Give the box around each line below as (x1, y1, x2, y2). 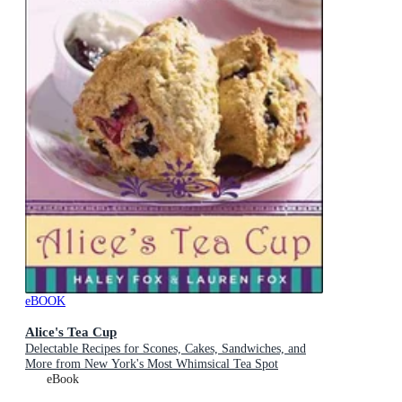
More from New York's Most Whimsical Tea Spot (25, 357, 278, 371)
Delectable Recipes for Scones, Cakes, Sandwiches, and (25, 342, 306, 356)
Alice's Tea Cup (25, 324, 117, 340)
